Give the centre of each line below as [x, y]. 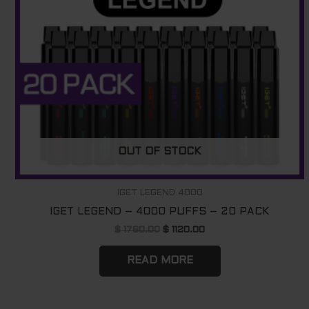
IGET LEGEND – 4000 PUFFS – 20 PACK [160, 212]
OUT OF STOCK [160, 152]
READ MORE [160, 260]
